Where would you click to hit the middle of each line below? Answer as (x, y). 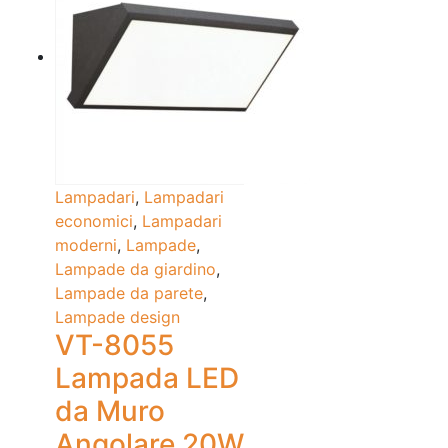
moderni (86, 245)
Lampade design (117, 317)
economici (94, 221)
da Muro (110, 411)
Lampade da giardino (135, 269)
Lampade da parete (129, 293)
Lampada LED (147, 378)
